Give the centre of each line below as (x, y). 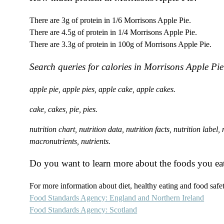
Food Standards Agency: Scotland (83, 210)
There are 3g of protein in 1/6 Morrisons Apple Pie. (110, 20)
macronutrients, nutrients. (70, 141)
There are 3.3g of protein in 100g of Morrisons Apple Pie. (121, 44)
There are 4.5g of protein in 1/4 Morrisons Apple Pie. (113, 32)
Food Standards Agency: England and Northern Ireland (117, 198)
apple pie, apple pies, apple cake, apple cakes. (103, 89)
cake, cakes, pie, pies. (64, 109)
